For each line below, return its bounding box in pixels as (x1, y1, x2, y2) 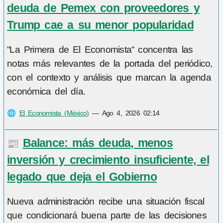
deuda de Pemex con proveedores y (7, 1, 200, 14)
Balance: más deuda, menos (22, 136, 173, 149)
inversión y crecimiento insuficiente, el (7, 153, 209, 166)
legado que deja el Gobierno (7, 170, 157, 183)
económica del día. (7, 86, 94, 97)
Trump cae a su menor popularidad (7, 18, 194, 31)
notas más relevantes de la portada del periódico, (7, 58, 213, 69)
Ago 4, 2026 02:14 (102, 109, 160, 117)
